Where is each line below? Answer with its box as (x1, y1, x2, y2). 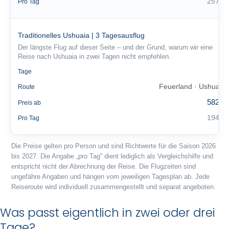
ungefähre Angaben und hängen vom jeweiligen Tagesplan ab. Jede (11, 173, 210, 180)
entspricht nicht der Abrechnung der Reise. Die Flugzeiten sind (11, 163, 196, 170)
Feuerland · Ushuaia (159, 82, 225, 90)
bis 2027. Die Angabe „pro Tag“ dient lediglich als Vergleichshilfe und (11, 153, 213, 160)
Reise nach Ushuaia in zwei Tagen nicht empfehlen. (18, 53, 171, 60)
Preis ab (18, 99, 41, 106)
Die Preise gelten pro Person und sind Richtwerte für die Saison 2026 (11, 143, 216, 150)
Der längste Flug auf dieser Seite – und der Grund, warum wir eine (18, 44, 213, 51)
